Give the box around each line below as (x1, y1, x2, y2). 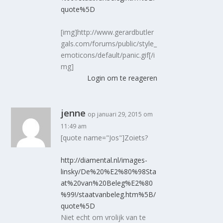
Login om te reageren (87, 73, 157, 83)
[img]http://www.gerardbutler (61, 27, 154, 37)
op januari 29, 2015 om (88, 110, 153, 118)
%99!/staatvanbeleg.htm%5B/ (61, 190, 156, 200)
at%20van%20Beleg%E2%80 (61, 178, 153, 188)
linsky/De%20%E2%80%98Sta (61, 167, 157, 177)
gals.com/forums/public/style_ (61, 38, 157, 48)
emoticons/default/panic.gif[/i (61, 50, 155, 60)
